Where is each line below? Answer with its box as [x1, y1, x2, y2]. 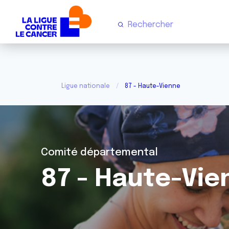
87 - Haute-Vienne [125, 83, 180, 89]
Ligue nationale [61, 83, 110, 89]
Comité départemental [41, 147, 158, 158]
